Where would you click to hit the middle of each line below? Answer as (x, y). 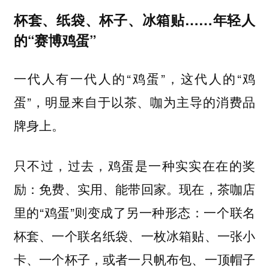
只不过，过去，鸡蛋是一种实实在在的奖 (134, 165)
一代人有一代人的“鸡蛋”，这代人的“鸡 (134, 78)
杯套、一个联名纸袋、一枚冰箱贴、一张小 (134, 235)
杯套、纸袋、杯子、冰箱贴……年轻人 (134, 19)
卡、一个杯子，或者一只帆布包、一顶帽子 (134, 259)
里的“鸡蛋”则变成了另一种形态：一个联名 (134, 212)
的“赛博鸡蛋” (55, 40)
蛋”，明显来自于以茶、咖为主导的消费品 (134, 102)
